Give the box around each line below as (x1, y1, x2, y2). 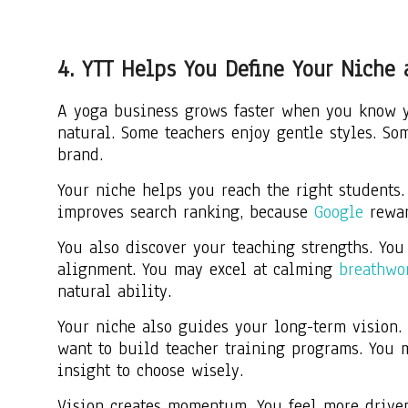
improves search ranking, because (57, 200, 314, 225)
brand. (57, 143, 103, 168)
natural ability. (57, 280, 171, 304)
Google (314, 200, 363, 225)
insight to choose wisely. (57, 359, 243, 383)
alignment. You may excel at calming (57, 258, 332, 282)
